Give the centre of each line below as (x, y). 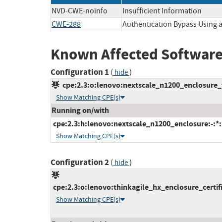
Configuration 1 (80, 72)
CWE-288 (66, 24)
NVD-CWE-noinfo (80, 11)
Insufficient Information (162, 11)
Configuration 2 (80, 163)
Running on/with (80, 111)
